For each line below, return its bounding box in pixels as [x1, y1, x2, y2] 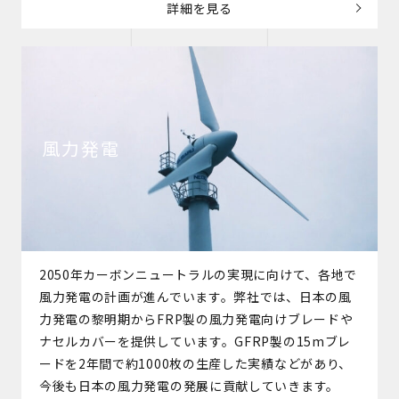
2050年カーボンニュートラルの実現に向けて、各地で [38, 265, 358, 284]
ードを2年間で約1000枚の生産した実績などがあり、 [38, 354, 353, 373]
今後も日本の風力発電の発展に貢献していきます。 [38, 377, 339, 395]
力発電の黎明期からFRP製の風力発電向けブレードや [38, 310, 354, 329]
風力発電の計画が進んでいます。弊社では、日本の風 [38, 288, 352, 306]
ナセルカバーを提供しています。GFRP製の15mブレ [38, 332, 352, 351]
